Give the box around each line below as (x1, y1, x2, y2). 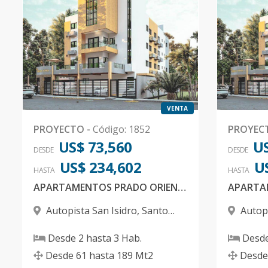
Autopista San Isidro (46, 204, 137, 217)
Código (93, 123, 124, 136)
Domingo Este (33, 218, 97, 232)
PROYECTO (33, 123, 84, 136)
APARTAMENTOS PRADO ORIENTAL (178, 181, 186, 194)
